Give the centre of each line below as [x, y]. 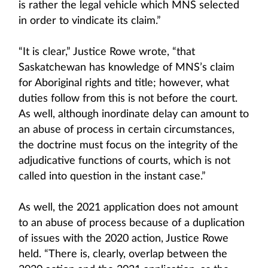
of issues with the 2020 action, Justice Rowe [124, 239]
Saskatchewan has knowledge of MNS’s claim [127, 68]
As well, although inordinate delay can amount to [134, 114]
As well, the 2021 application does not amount [128, 208]
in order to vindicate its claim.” [90, 21]
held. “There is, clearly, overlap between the [123, 254]
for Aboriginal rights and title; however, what [124, 83]
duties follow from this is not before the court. [128, 99]
